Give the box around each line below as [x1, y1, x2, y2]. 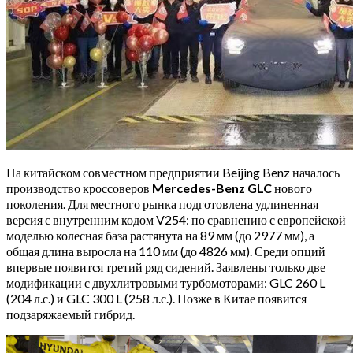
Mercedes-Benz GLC [152, 180, 272, 195]
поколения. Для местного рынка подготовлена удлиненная [6, 195, 318, 211]
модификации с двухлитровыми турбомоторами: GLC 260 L [6, 274, 325, 290]
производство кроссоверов [6, 180, 152, 195]
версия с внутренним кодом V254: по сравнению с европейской [6, 211, 346, 227]
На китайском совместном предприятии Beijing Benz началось [6, 164, 340, 180]
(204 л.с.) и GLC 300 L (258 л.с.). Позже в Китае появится [6, 290, 307, 306]
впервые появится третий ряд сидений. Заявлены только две [6, 258, 325, 274]
